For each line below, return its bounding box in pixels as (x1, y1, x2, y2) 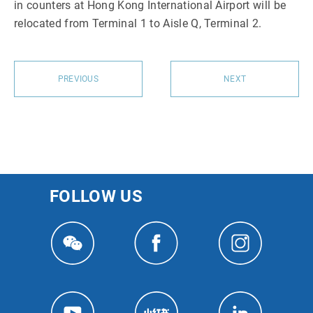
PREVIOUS (57, 74, 99, 84)
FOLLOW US (50, 187, 143, 206)
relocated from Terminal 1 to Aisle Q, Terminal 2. (14, 17, 262, 30)
